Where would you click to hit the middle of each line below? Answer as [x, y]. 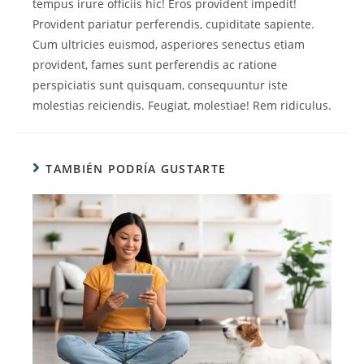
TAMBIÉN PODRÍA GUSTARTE [136, 169]
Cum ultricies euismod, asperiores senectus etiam [169, 45]
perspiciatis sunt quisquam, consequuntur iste [160, 85]
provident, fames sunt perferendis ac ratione [155, 65]
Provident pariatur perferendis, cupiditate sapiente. [173, 24]
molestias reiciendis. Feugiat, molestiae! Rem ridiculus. [182, 106]
